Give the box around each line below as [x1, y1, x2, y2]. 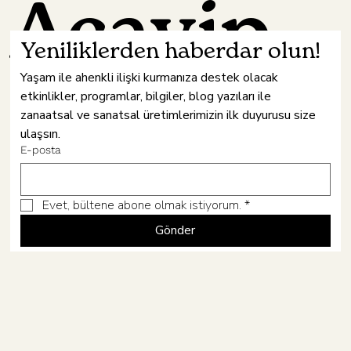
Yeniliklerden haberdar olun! [20, 40, 320, 63]
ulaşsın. [20, 125, 60, 143]
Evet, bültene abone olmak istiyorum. [42, 196, 241, 214]
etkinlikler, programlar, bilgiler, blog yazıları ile [20, 87, 271, 105]
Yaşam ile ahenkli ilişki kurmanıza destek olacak [20, 68, 278, 86]
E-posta [20, 143, 61, 156]
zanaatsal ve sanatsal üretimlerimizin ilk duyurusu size [20, 106, 316, 124]
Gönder [155, 221, 196, 239]
